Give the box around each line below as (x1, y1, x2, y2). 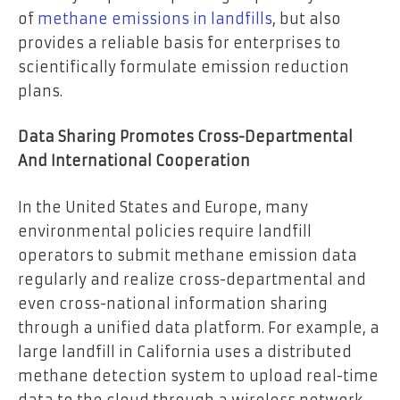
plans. (18, 81, 62, 100)
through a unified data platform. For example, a (18, 318, 379, 337)
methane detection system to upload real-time (18, 366, 379, 385)
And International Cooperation (18, 152, 250, 171)
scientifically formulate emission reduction (18, 57, 349, 76)
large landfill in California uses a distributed (18, 342, 352, 361)
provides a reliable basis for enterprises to (18, 33, 341, 52)
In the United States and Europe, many (18, 197, 308, 216)
